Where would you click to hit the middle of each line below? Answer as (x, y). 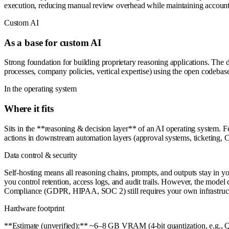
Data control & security (41, 155)
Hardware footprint (34, 208)
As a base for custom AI (53, 42)
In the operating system (40, 89)
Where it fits (29, 109)
